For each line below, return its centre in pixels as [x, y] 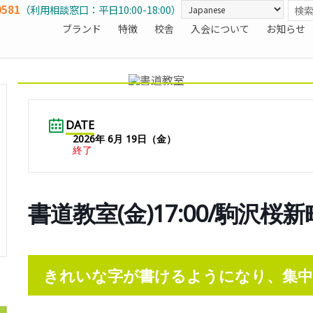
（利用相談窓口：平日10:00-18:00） [101, 9]
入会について [220, 29]
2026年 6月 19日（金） [124, 138]
